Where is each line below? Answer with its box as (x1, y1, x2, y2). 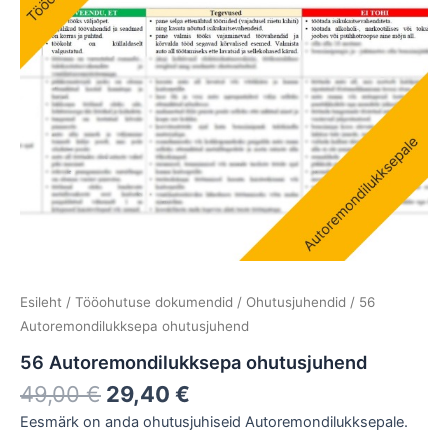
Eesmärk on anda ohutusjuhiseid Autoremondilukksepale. (20, 413, 408, 432)
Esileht (20, 294, 62, 311)
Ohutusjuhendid (246, 294, 346, 311)
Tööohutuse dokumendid (75, 294, 233, 311)
